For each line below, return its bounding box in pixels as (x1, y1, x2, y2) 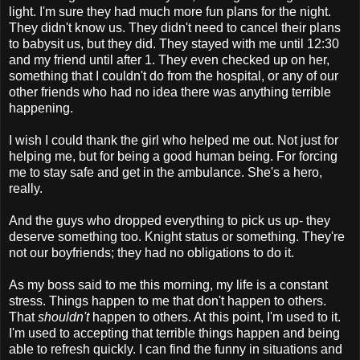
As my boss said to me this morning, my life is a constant (9, 277, 328, 292)
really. (9, 181, 43, 195)
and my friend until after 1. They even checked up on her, (9, 52, 329, 67)
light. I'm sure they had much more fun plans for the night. (9, 4, 331, 18)
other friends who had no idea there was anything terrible (9, 84, 331, 99)
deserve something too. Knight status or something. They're (9, 229, 345, 243)
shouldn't (38, 309, 89, 324)
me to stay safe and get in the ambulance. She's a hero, (9, 165, 322, 179)
